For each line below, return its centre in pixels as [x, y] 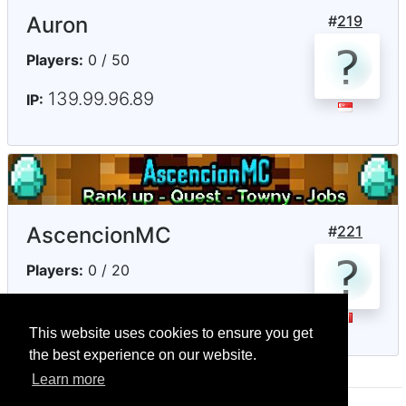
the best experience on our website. [143, 355]
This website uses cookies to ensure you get [171, 333]
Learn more [69, 380]
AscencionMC [99, 235]
